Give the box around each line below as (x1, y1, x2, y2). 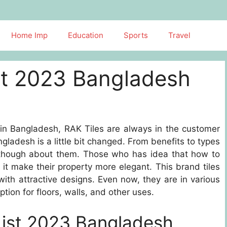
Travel (168, 30, 191, 40)
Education (68, 30, 103, 40)
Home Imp (11, 30, 48, 40)
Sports (124, 30, 148, 40)
